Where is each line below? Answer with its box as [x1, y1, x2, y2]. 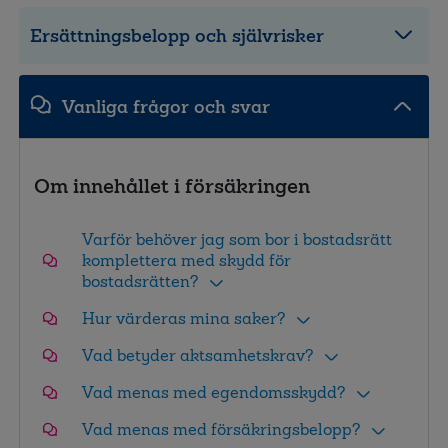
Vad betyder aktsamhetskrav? [82, 343, 314, 367]
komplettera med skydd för [82, 248, 291, 272]
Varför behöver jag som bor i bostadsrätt [82, 227, 392, 251]
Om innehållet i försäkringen [34, 171, 310, 200]
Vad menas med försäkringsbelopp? [82, 417, 361, 441]
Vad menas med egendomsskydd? [82, 380, 346, 404]
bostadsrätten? [82, 269, 199, 293]
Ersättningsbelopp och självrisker [30, 22, 324, 48]
